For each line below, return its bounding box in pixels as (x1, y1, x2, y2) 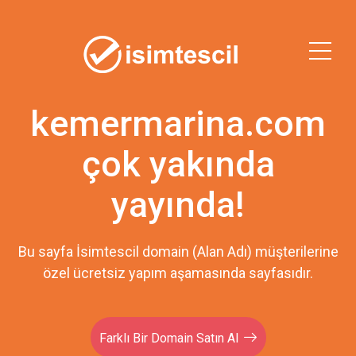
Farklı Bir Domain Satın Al (99, 331, 238, 346)
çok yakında (81, 143, 275, 185)
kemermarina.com (30, 103, 326, 145)
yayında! (111, 184, 245, 226)
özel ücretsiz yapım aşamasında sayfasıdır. (43, 265, 313, 281)
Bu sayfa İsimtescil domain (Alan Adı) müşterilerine (17, 243, 339, 260)
